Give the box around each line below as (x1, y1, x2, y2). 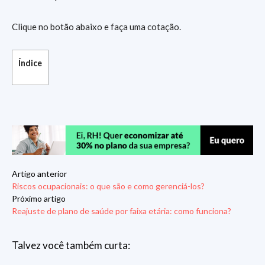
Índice (18, 58, 42, 68)
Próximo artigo (12, 193, 66, 204)
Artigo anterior (12, 169, 67, 179)
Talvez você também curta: (12, 239, 130, 252)
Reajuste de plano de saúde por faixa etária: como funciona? (12, 206, 231, 216)
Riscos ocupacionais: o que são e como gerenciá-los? (12, 181, 205, 192)
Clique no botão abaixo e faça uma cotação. (12, 21, 181, 32)
